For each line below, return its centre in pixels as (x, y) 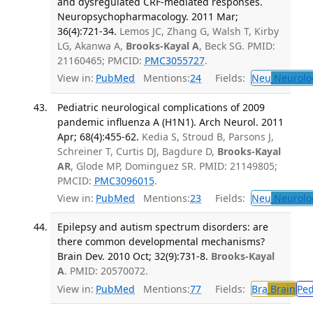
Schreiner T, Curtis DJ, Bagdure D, (137, 151)
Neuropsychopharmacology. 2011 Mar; (147, 16)
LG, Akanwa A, (91, 45)
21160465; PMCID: (101, 60)
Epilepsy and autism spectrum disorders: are (162, 227)
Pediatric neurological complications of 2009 (161, 107)
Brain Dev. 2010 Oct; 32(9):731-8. (132, 256)
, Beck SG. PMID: (237, 45)
